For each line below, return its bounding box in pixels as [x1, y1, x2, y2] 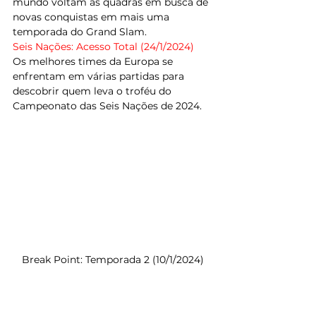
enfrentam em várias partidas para [13, 70, 187, 83]
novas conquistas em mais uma [13, 11, 172, 23]
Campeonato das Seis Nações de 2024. [13, 99, 202, 112]
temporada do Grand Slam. [13, 25, 147, 38]
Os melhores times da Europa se [13, 55, 176, 68]
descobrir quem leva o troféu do [13, 85, 174, 97]
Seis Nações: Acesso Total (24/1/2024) [13, 40, 194, 53]
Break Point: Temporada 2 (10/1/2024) [22, 253, 204, 266]
